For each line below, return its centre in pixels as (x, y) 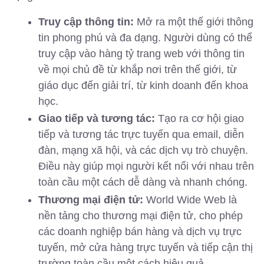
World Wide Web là (190, 199)
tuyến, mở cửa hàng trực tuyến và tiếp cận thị (146, 247)
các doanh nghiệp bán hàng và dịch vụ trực (140, 231)
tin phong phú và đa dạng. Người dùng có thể (145, 37)
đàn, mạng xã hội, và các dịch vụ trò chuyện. (143, 151)
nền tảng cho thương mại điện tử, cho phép (141, 215)
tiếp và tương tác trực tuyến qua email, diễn (141, 135)
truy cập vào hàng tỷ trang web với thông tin (141, 53)
